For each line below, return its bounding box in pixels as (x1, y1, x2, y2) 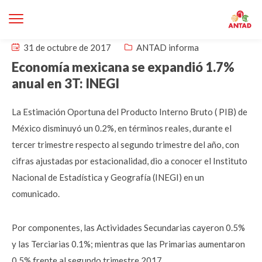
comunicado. (12, 188, 60, 199)
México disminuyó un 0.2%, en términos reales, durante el (12, 123, 232, 133)
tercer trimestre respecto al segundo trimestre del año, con (12, 139, 239, 150)
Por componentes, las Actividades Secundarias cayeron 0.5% (12, 222, 245, 233)
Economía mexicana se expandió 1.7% (12, 59, 235, 75)
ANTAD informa (136, 42, 199, 53)
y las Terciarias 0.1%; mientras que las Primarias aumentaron (12, 239, 245, 249)
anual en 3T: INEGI (12, 75, 119, 91)
